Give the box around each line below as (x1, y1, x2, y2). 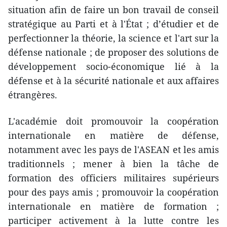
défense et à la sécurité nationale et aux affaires (8, 74, 219, 87)
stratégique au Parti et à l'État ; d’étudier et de (8, 18, 219, 30)
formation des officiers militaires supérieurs (8, 172, 219, 184)
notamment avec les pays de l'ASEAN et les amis (8, 143, 219, 156)
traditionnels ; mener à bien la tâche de (8, 158, 219, 170)
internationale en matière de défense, (8, 129, 219, 142)
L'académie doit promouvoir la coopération (8, 115, 219, 128)
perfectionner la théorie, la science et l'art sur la (8, 32, 219, 45)
